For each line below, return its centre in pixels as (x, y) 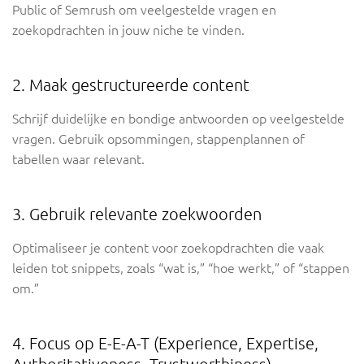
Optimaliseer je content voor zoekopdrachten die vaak (168, 248)
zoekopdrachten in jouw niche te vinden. (128, 30)
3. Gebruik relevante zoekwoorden (137, 214)
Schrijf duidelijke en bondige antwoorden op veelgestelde (178, 119)
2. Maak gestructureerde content (131, 85)
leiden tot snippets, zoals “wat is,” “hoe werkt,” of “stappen (181, 269)
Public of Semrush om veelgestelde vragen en (144, 10)
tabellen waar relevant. (78, 160)
